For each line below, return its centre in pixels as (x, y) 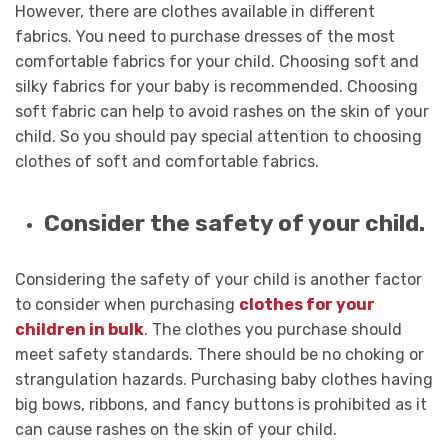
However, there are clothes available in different (195, 12)
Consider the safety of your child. (234, 224)
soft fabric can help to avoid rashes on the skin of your (222, 112)
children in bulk (79, 330)
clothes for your (307, 305)
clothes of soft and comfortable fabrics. (167, 162)
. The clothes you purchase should (273, 330)
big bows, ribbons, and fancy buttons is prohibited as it (221, 405)
